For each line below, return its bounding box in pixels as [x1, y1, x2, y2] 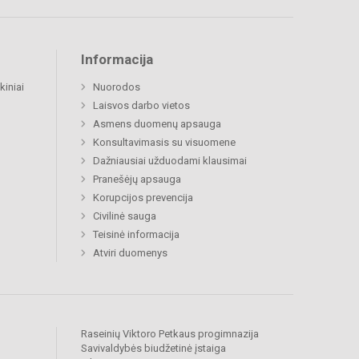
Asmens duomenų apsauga [93, 118, 221, 131]
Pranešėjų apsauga [93, 173, 181, 186]
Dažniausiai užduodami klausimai [93, 155, 247, 167]
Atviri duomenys [93, 247, 167, 260]
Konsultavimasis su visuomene [93, 136, 236, 149]
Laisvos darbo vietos [93, 99, 190, 112]
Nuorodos [93, 81, 140, 94]
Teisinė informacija [93, 228, 179, 241]
